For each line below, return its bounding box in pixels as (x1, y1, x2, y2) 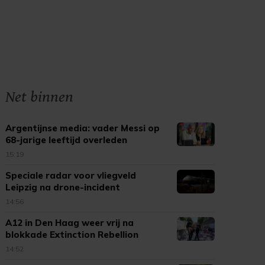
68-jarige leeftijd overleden (5, 134, 128, 146)
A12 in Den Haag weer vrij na (5, 217, 134, 228)
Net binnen (5, 88, 74, 106)
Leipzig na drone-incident (5, 182, 121, 193)
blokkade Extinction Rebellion (5, 229, 139, 240)
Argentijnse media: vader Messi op (5, 122, 160, 134)
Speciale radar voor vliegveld (5, 170, 137, 181)
